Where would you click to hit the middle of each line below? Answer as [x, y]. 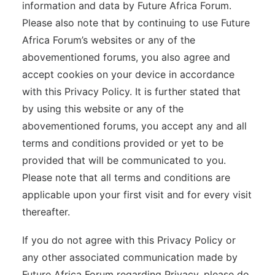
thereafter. [46, 212]
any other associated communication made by [130, 257]
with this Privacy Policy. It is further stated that [131, 91]
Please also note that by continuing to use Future [136, 23]
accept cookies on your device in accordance [128, 74]
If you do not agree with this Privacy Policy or [129, 240]
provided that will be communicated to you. [124, 160]
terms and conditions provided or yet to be [123, 143]
